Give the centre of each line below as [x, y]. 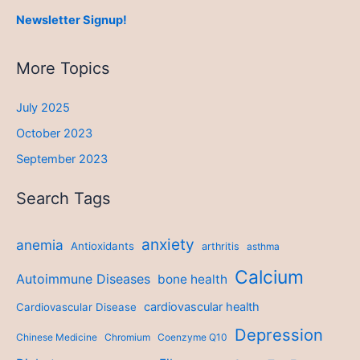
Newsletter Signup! [72, 20]
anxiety [168, 244]
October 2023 [54, 133]
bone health [192, 279]
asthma [263, 246]
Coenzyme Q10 [192, 337]
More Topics [63, 69]
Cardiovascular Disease [76, 307]
